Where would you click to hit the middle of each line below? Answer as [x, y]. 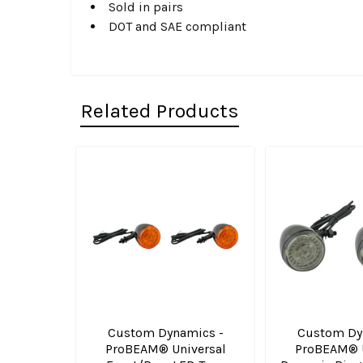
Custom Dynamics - [165, 333]
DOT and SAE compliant [177, 27]
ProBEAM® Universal [165, 349]
